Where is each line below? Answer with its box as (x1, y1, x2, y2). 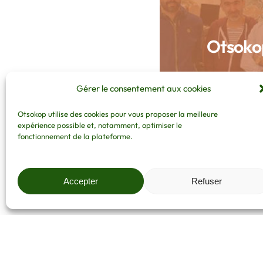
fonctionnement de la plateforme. (18, 131, 133, 141)
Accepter (63, 176, 98, 186)
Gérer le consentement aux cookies (76, 82, 211, 94)
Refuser (191, 176, 222, 186)
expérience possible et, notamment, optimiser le (18, 120, 182, 130)
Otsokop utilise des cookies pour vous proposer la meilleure (18, 109, 218, 119)
